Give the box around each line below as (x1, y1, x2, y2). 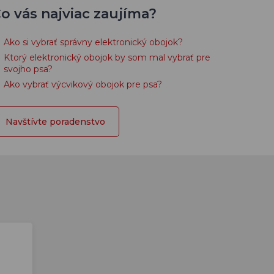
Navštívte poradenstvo (6, 116, 105, 127)
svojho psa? (4, 64, 53, 75)
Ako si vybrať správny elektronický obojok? (4, 37, 183, 48)
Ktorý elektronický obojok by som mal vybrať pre (4, 52, 210, 63)
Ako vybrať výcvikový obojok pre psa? (4, 79, 162, 90)
